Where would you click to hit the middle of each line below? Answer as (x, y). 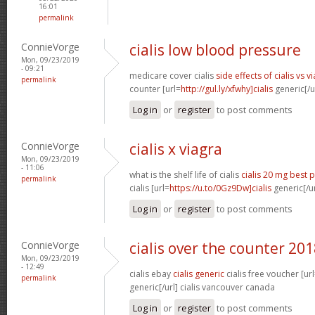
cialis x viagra (176, 149)
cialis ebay (151, 274)
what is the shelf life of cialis (185, 174)
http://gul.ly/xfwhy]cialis (227, 89)
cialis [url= (149, 188)
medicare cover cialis (173, 75)
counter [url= (155, 89)
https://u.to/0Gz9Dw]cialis (220, 188)
